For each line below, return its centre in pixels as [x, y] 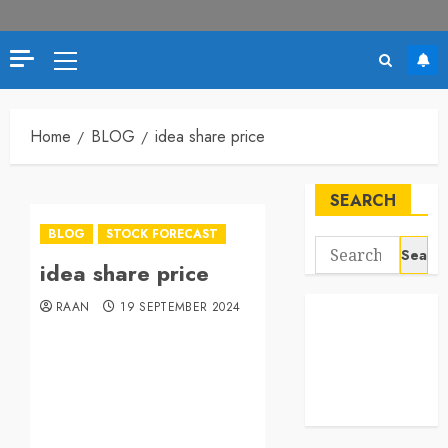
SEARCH [363, 201]
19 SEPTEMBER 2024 [180, 307]
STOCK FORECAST [162, 234]
